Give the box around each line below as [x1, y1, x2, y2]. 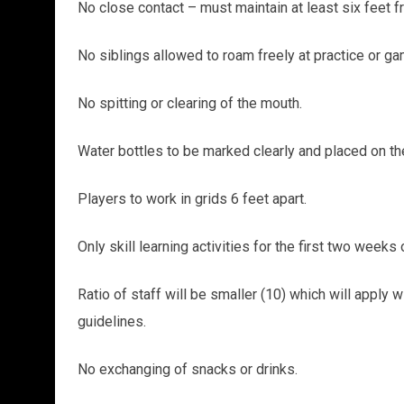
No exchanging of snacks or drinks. [77, 360, 298, 378]
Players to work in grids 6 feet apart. [77, 189, 307, 207]
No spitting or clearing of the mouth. [77, 94, 302, 112]
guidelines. [77, 312, 146, 330]
